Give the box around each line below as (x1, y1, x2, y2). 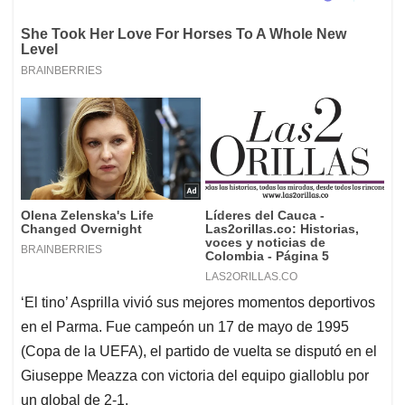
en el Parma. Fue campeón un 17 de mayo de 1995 (21, 318, 349, 334)
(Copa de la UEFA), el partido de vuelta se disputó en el (21, 343, 377, 359)
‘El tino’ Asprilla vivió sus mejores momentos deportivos (21, 294, 375, 310)
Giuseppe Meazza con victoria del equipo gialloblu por (21, 367, 369, 383)
